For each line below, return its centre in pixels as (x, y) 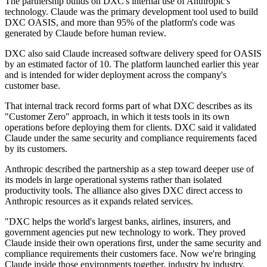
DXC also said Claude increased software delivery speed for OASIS (133, 54)
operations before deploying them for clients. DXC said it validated (131, 128)
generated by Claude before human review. (86, 33)
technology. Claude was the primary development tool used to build (131, 12)
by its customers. (36, 149)
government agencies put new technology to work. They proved (125, 232)
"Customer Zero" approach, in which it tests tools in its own (117, 117)
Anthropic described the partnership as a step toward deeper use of (129, 169)
